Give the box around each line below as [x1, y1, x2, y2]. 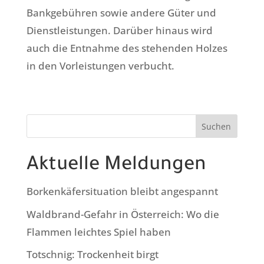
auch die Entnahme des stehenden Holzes [26, 41, 227, 55]
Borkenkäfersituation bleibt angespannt [26, 184, 218, 199]
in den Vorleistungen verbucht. [26, 59, 174, 73]
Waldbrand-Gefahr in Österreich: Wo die [26, 207, 219, 221]
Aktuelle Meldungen [26, 156, 206, 177]
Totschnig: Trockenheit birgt [26, 247, 159, 262]
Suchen [202, 120, 232, 132]
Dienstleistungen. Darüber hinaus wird [26, 24, 213, 38]
